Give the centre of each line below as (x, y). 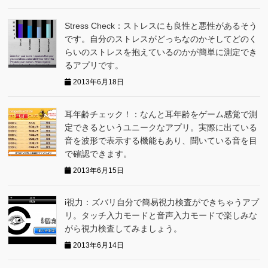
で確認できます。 (98, 153)
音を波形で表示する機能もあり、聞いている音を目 (161, 140)
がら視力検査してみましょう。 (124, 229)
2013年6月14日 (98, 245)
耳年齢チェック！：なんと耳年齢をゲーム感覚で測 (161, 114)
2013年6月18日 (98, 82)
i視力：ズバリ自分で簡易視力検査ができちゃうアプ (162, 202)
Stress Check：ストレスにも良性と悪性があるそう (161, 26)
